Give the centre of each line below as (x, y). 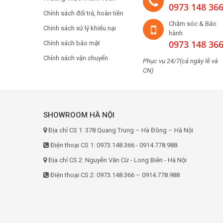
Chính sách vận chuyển (76, 58)
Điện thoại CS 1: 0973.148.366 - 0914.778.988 (113, 145)
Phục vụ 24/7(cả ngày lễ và (180, 61)
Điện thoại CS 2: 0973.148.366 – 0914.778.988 (114, 175)
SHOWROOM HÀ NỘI (79, 115)
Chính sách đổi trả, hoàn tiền (83, 13)
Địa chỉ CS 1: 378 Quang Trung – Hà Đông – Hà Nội (120, 130)
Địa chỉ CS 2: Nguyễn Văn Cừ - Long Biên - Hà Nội (117, 160)
